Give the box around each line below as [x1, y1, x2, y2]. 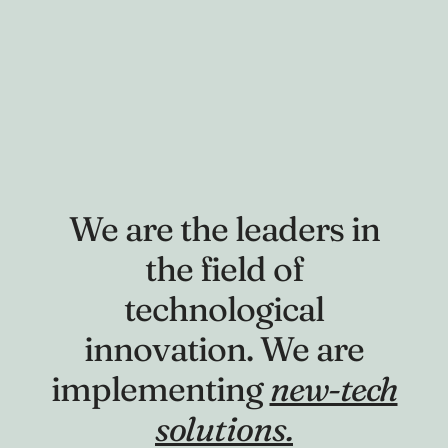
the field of [145, 248, 303, 290]
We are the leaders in [68, 208, 380, 250]
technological [124, 288, 324, 330]
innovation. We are [84, 328, 364, 370]
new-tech [269, 368, 398, 410]
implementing [50, 368, 270, 410]
